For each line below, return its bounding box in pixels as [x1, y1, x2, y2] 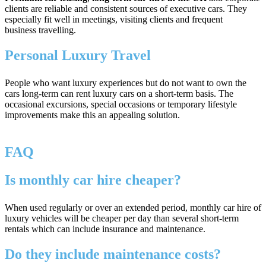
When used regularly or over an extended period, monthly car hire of [5, 202, 261, 213]
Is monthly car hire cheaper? [5, 172, 185, 188]
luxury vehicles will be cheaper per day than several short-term [5, 213, 239, 223]
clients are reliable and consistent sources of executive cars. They [5, 3, 247, 14]
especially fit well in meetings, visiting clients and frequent [5, 14, 223, 24]
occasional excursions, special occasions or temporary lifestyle [5, 99, 237, 109]
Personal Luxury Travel [5, 47, 151, 63]
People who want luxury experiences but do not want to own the [5, 77, 246, 88]
